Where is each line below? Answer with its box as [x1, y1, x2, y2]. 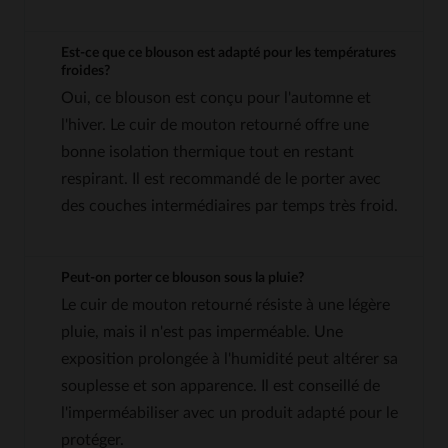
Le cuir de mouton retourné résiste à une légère [61, 296, 390, 313]
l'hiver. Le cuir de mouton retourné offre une [61, 116, 369, 133]
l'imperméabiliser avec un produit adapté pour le [61, 404, 398, 421]
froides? [61, 63, 110, 78]
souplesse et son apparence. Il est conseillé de [61, 377, 380, 394]
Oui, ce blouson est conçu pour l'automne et [61, 89, 371, 106]
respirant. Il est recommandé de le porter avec [61, 170, 381, 187]
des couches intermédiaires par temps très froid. [61, 197, 398, 214]
